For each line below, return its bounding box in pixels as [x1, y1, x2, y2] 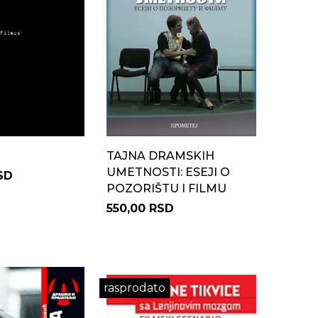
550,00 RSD [106, 202, 174, 215]
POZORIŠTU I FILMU [106, 182, 226, 195]
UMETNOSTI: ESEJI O [106, 165, 230, 179]
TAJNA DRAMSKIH [106, 149, 214, 163]
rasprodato [103, 281, 165, 295]
